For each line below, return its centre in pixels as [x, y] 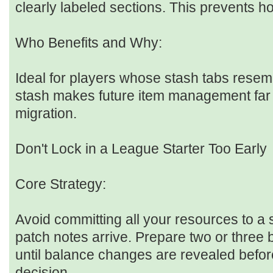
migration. [46, 114]
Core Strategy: [61, 184]
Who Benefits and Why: [89, 43]
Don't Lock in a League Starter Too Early [141, 149]
